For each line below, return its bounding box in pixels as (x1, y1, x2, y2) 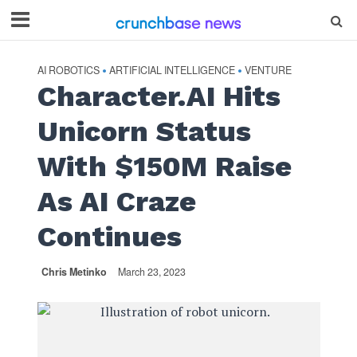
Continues (37, 220, 182, 253)
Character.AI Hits (37, 80, 280, 113)
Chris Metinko (41, 265, 107, 279)
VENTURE (244, 63, 292, 77)
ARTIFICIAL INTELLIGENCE (108, 63, 235, 77)
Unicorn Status (37, 115, 251, 148)
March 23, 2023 (117, 265, 186, 279)
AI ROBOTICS (37, 63, 100, 77)
